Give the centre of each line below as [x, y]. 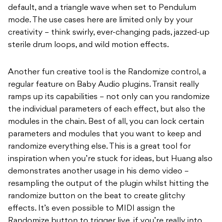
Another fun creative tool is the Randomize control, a [107, 73]
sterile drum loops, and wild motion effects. [89, 45]
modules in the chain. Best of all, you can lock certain [106, 122]
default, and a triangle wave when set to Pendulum [102, 8]
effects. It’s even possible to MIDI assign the [91, 209]
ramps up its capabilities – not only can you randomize [109, 97]
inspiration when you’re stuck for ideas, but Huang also [110, 159]
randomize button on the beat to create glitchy [97, 196]
